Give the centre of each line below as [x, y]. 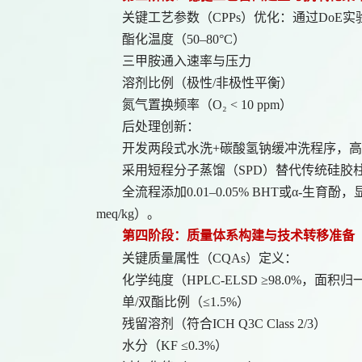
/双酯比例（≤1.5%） [193, 302]
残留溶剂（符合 [168, 324]
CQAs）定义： [255, 258]
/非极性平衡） [253, 83]
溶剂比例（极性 [168, 83]
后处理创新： [161, 126]
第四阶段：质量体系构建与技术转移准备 [239, 236]
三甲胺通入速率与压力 [187, 61]
